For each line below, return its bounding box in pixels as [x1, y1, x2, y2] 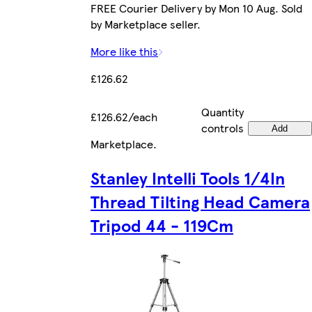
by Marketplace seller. [91, 15, 201, 32]
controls [201, 119, 244, 136]
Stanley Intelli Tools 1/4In [91, 165, 285, 189]
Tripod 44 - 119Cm [91, 212, 233, 237]
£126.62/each [91, 108, 157, 125]
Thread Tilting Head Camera [91, 189, 310, 213]
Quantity [201, 103, 244, 120]
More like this [91, 42, 158, 59]
